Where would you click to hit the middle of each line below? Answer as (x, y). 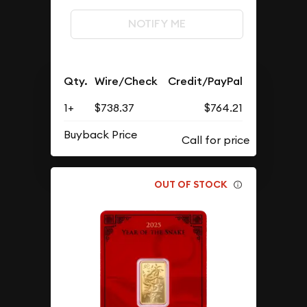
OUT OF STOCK (191, 184)
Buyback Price (101, 135)
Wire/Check (126, 82)
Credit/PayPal (206, 82)
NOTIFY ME (157, 24)
